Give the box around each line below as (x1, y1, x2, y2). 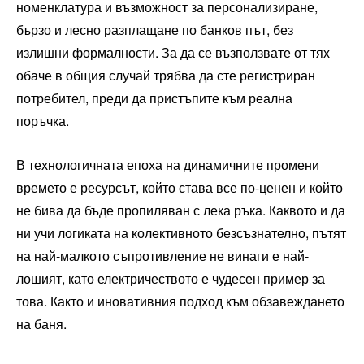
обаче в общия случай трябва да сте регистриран (16, 65, 315, 84)
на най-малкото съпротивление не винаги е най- (16, 245, 309, 265)
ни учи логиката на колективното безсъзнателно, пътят (16, 223, 346, 242)
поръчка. (16, 110, 69, 130)
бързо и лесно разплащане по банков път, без (16, 19, 293, 39)
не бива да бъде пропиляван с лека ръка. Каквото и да (16, 200, 345, 219)
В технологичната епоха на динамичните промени (16, 154, 319, 174)
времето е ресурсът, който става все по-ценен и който (16, 177, 343, 197)
